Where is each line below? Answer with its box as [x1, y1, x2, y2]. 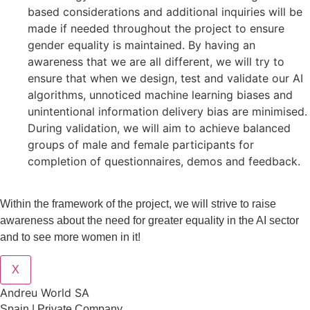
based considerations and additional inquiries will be [28, 4, 302, 19]
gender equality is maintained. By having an [28, 37, 255, 52]
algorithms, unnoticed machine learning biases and [28, 87, 293, 102]
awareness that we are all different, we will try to [28, 54, 284, 69]
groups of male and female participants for [28, 137, 254, 152]
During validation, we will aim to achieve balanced [28, 120, 291, 135]
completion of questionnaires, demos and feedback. [28, 154, 300, 168]
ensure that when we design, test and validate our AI [28, 71, 303, 85]
